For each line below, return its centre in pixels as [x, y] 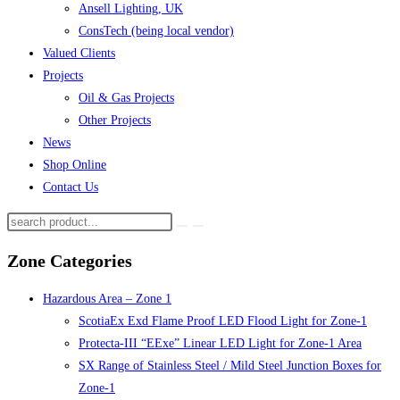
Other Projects [115, 120]
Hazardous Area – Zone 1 [107, 299]
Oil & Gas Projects [126, 98]
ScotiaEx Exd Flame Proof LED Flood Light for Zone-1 [223, 321]
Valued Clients [79, 53]
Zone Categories [70, 260]
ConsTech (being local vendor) [156, 31]
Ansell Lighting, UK [131, 8]
